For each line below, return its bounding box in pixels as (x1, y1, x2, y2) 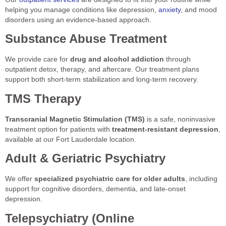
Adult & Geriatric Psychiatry (5, 151, 165, 165)
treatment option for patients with (5, 125, 112, 133)
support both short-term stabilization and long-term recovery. (5, 75, 198, 84)
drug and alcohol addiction (70, 55, 164, 64)
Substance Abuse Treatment (5, 32, 167, 46)
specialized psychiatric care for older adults (34, 175, 185, 183)
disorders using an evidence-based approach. (5, 16, 151, 24)
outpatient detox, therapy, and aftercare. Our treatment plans (5, 65, 199, 74)
